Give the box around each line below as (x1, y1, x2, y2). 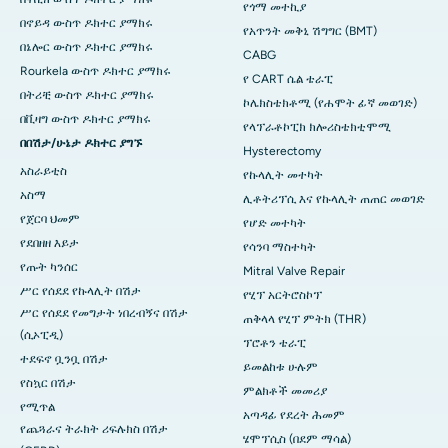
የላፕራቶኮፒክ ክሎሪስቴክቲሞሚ (243, 120, 391, 135)
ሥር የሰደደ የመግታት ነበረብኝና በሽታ (20, 306, 188, 321)
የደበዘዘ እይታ (20, 236, 79, 251)
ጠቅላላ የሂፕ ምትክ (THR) (243, 312, 366, 327)
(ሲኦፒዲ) (20, 328, 63, 343)
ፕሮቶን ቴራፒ (243, 336, 306, 351)
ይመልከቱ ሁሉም (243, 360, 318, 375)
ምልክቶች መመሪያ (243, 384, 327, 399)
